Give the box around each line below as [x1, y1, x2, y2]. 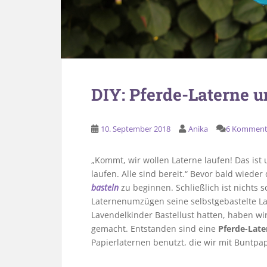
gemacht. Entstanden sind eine [91, 223, 218, 234]
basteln [91, 182, 119, 193]
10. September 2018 [101, 123, 170, 134]
